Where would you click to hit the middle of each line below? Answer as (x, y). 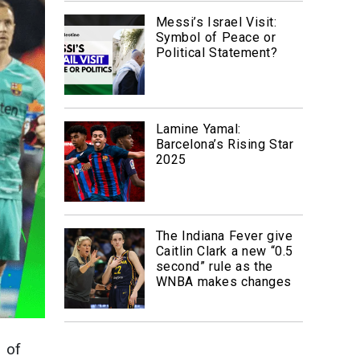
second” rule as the (214, 266)
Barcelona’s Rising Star (225, 144)
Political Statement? (217, 53)
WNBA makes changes (223, 282)
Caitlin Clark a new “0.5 (224, 251)
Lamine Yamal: (198, 129)
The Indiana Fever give (224, 236)
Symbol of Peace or (216, 37)
